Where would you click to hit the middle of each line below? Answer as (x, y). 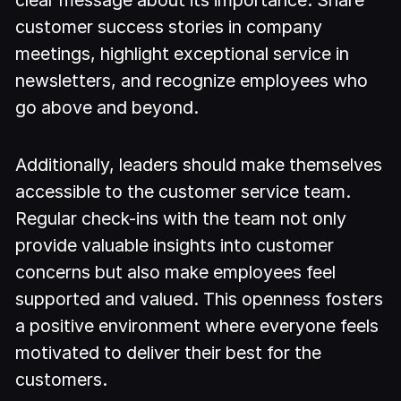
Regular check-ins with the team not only (181, 219)
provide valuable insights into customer (175, 246)
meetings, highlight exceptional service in (183, 53)
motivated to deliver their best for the (169, 353)
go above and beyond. (107, 107)
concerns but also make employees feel (176, 273)
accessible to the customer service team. (183, 192)
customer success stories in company (169, 26)
